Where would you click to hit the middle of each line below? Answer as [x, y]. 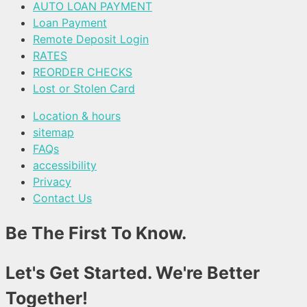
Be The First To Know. [96, 233]
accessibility [65, 165]
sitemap [53, 133]
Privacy [52, 182]
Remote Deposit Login [91, 39]
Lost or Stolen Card [84, 89]
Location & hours [77, 116]
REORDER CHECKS [83, 72]
